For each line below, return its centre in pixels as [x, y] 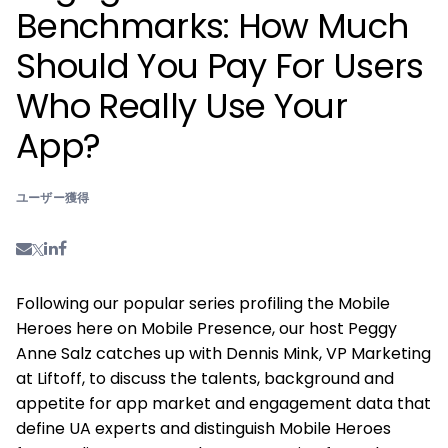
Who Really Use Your [182, 106]
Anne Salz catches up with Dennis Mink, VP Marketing [223, 354]
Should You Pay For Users [220, 66]
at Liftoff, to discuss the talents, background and [205, 379]
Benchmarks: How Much [212, 26]
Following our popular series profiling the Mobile [203, 304]
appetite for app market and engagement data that [223, 404]
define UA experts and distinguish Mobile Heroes [203, 429]
